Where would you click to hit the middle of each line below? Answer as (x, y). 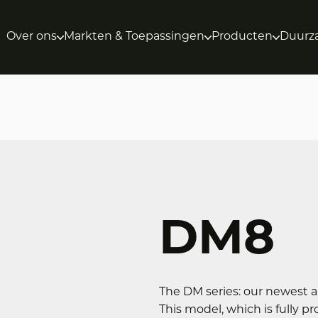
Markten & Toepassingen (135, 37)
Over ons (32, 37)
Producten (242, 37)
